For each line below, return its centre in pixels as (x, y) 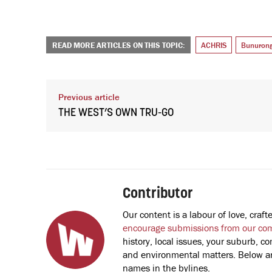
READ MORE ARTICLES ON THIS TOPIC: (118, 45)
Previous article (89, 97)
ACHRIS (214, 45)
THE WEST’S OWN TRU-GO (116, 113)
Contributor (158, 194)
